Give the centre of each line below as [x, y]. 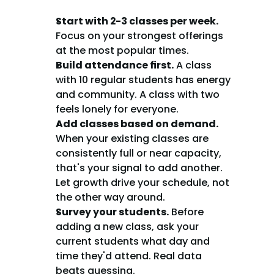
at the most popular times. [122, 50]
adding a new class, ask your [127, 227]
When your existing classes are [132, 139]
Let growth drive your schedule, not [143, 183]
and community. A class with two [138, 94]
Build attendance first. [115, 65]
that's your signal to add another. [139, 168]
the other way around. [110, 197]
